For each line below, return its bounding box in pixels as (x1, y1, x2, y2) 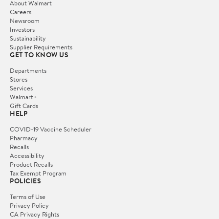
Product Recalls (10, 160, 53, 169)
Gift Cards (10, 101, 38, 110)
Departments (10, 66, 46, 75)
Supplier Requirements (10, 43, 72, 52)
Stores (10, 75, 27, 84)
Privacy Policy (10, 201, 49, 210)
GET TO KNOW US (10, 50, 68, 60)
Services (10, 84, 33, 93)
